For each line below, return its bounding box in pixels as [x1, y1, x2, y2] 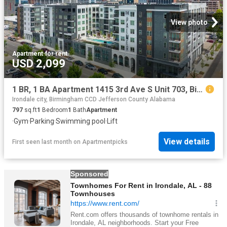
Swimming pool [56, 117, 105, 125]
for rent [45, 50, 67, 57]
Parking [30, 117, 54, 125]
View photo [171, 18, 208, 26]
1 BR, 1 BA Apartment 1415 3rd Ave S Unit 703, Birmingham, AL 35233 [197, 84, 203, 94]
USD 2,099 [12, 57, 65, 70]
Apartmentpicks [82, 138, 128, 145]
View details [164, 137, 210, 147]
